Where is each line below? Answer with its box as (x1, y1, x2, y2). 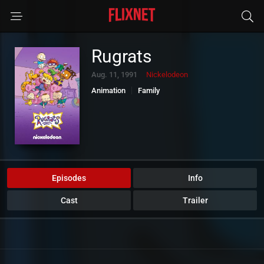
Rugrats (91, 46, 151, 67)
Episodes (52, 173, 86, 183)
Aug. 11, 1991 (91, 70, 137, 79)
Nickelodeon (146, 70, 188, 79)
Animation (91, 86, 126, 95)
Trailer (182, 196, 208, 205)
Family (138, 86, 160, 95)
